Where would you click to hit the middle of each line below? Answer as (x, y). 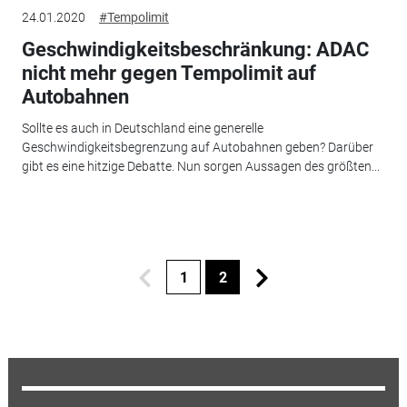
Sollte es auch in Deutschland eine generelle (142, 128)
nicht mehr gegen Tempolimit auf (169, 74)
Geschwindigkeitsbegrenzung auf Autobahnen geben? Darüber (197, 147)
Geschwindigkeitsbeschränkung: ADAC (195, 50)
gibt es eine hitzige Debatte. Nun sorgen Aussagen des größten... (200, 166)
